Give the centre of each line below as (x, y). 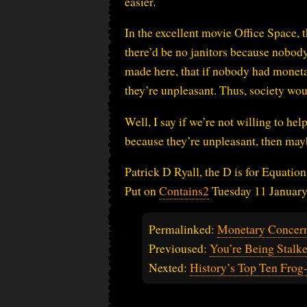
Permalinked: (183, 229)
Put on (142, 191)
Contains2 (184, 191)
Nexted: (169, 268)
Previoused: (179, 248)
